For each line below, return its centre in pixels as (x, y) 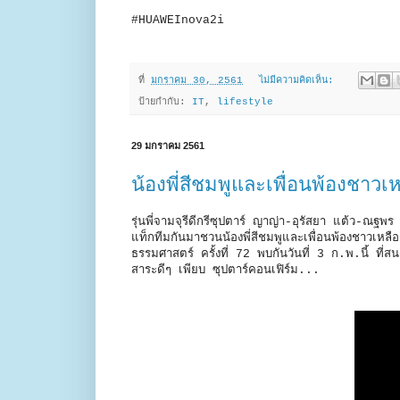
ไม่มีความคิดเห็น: (299, 81)
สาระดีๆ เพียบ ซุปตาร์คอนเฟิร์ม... (225, 270)
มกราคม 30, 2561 (197, 81)
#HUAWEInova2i (178, 20)
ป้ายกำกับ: (165, 102)
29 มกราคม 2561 (168, 146)
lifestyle (245, 102)
